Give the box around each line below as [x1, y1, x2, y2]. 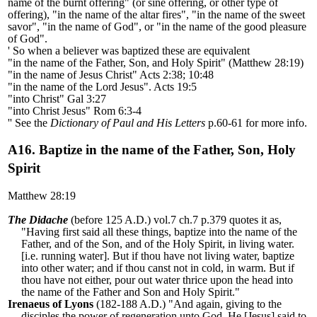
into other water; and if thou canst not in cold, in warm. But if [21, 262, 295, 275]
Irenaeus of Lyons [8, 298, 93, 311]
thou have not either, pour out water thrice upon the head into [21, 274, 294, 287]
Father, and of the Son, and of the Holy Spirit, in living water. [21, 238, 295, 250]
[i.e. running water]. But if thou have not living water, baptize [21, 250, 295, 263]
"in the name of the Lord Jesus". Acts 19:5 [8, 81, 197, 93]
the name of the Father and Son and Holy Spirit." [21, 286, 241, 299]
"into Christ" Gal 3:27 [8, 93, 106, 105]
